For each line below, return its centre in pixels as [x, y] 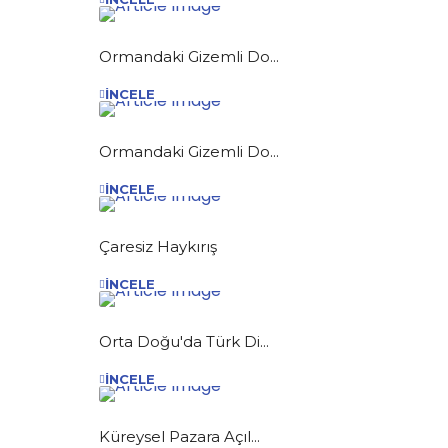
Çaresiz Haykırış [158, 246]
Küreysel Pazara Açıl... [179, 436]
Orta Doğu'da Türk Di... [184, 341]
